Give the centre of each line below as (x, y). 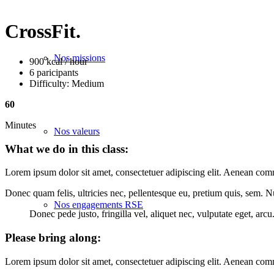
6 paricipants (54, 72)
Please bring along (51, 238)
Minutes (20, 125)
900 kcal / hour (58, 61)
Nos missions (80, 58)
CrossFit (40, 31)
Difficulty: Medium (67, 83)
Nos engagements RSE (98, 205)
